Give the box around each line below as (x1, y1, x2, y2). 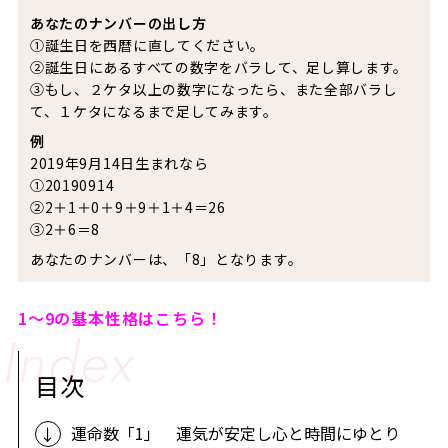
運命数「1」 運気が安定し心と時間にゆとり (70, 420, 400, 445)
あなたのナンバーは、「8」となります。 (29, 248, 303, 269)
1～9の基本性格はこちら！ (17, 305, 223, 330)
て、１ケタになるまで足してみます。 (29, 100, 278, 121)
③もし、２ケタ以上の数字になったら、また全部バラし (29, 78, 398, 99)
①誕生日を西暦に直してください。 (29, 34, 266, 55)
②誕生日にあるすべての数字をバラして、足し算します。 (29, 56, 409, 77)
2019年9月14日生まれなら (29, 152, 209, 173)
